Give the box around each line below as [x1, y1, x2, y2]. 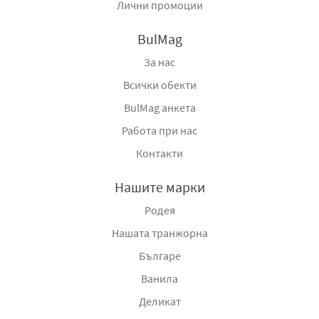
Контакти [136, 145, 183, 160]
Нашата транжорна [111, 225, 208, 240]
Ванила [141, 271, 178, 286]
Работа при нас [122, 122, 197, 137]
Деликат [138, 293, 181, 308]
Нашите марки [114, 177, 205, 196]
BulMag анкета [123, 100, 196, 115]
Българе [138, 248, 181, 263]
